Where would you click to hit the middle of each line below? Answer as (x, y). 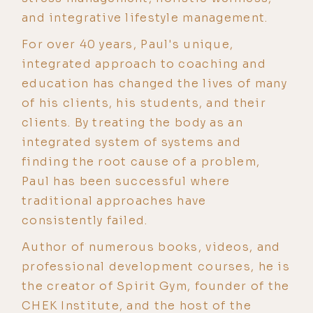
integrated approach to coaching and (144, 64)
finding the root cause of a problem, (141, 161)
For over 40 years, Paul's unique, (128, 44)
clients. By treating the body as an (132, 122)
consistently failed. (85, 220)
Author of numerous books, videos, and (151, 247)
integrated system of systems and (131, 142)
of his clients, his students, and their (144, 103)
